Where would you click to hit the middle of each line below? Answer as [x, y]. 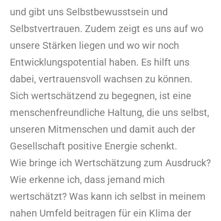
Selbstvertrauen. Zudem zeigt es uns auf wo [107, 28]
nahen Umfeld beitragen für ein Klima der [101, 213]
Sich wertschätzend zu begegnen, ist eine [101, 95]
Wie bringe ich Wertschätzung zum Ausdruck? [110, 163]
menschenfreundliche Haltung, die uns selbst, [110, 112]
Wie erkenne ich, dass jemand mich [87, 179]
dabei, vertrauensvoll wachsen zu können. [101, 79]
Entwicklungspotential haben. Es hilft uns [100, 62]
